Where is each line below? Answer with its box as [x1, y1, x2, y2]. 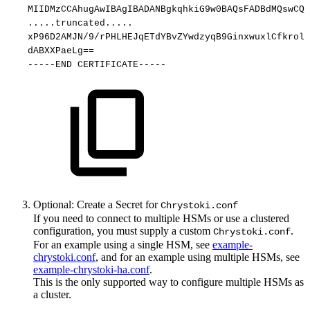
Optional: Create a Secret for [33, 199, 161, 211]
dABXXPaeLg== [28, 46, 94, 57]
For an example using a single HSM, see [33, 239, 212, 251]
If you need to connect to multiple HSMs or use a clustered [33, 212, 289, 225]
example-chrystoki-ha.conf [33, 264, 149, 276]
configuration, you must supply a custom [33, 225, 213, 237]
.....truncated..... [28, 18, 133, 29]
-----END [28, 60, 72, 71]
